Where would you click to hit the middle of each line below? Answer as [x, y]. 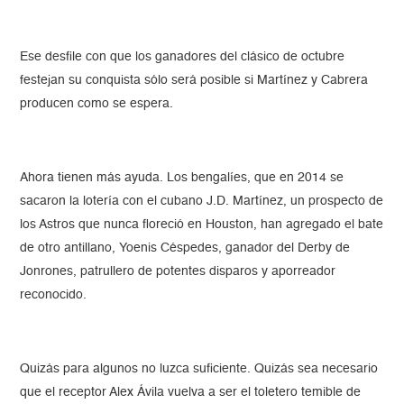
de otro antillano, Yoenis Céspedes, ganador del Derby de [185, 248]
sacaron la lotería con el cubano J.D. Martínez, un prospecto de [202, 202]
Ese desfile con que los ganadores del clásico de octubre [183, 57]
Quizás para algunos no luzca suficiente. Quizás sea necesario [199, 369]
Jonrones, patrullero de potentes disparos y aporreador [178, 272]
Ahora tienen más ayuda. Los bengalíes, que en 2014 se [182, 178]
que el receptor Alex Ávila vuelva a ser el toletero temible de [191, 393]
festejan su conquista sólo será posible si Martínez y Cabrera [194, 81]
